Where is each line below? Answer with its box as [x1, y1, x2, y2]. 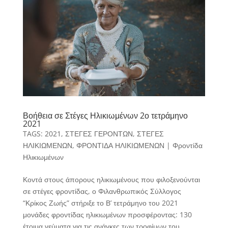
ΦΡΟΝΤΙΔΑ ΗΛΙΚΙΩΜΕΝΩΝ [76, 140, 164, 151]
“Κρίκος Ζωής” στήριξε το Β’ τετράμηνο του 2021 [22, 198, 178, 208]
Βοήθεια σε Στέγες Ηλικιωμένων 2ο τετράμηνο [22, 110, 188, 122]
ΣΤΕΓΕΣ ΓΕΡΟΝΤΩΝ [65, 129, 133, 139]
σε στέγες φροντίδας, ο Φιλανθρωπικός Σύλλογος [22, 186, 181, 196]
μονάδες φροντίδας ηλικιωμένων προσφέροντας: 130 [22, 210, 192, 220]
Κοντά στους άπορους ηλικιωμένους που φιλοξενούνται [22, 175, 200, 185]
